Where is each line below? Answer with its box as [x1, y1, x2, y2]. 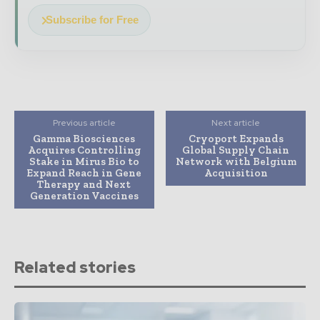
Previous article [52, 117, 116, 129]
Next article [211, 117, 261, 129]
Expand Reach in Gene [26, 166, 142, 180]
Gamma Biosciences [33, 132, 136, 146]
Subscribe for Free [46, 14, 139, 26]
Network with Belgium [175, 155, 296, 169]
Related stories [14, 257, 136, 279]
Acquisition [204, 166, 268, 180]
